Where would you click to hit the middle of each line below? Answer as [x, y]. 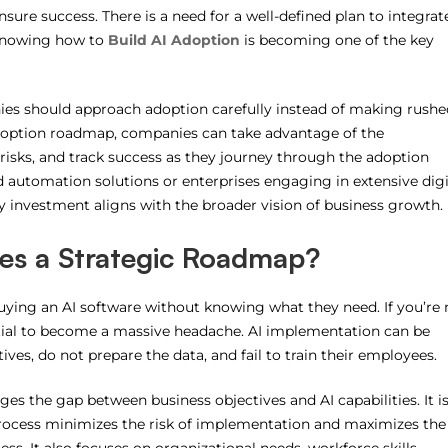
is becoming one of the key [336, 40]
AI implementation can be [338, 331]
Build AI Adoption [173, 40]
